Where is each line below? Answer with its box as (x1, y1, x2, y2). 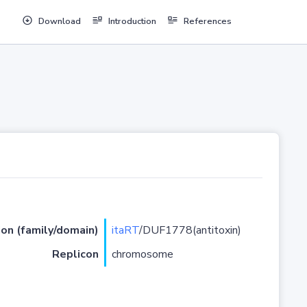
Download (38, 15, 81, 28)
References (183, 15, 232, 28)
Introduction (108, 15, 156, 28)
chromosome (111, 247, 173, 262)
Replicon (51, 247, 99, 262)
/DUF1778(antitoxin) (138, 223, 241, 238)
